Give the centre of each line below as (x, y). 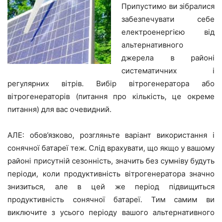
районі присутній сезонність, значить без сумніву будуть (111, 161)
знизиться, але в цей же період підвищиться (111, 187)
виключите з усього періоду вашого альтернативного (111, 213)
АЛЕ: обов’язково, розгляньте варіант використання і (111, 135)
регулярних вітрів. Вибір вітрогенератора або (111, 84)
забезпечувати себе (168, 19)
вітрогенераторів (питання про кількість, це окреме (111, 97)
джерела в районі (168, 58)
